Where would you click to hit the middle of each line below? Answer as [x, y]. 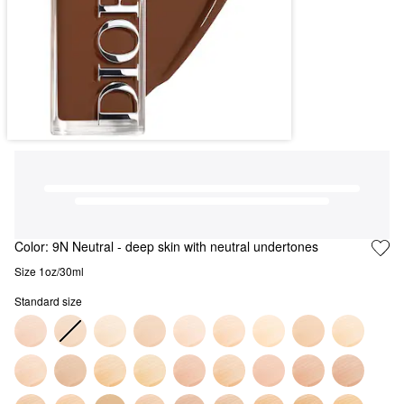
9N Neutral [83, 247]
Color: [33, 247]
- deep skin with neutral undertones [216, 247]
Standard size [48, 301]
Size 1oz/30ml [49, 271]
